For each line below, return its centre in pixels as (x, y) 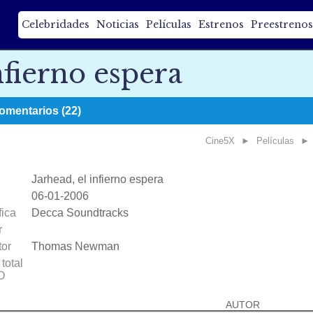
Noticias (117, 24)
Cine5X (220, 141)
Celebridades (55, 24)
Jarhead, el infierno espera (97, 179)
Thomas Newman (75, 246)
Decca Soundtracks (80, 213)
